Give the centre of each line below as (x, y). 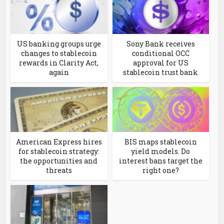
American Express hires (59, 142)
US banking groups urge (59, 44)
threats (59, 170)
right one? (160, 170)
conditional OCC (160, 53)
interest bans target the (160, 161)
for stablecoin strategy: (59, 151)
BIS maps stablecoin (160, 142)
